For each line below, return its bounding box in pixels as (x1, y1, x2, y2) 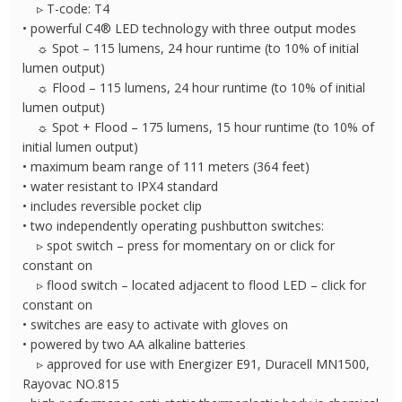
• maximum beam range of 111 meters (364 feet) (22, 157, 310, 175)
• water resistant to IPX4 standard (22, 177, 219, 195)
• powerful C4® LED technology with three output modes (22, 19, 357, 37)
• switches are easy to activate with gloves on (22, 315, 289, 333)
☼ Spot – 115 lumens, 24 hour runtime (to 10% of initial (22, 39, 360, 57)
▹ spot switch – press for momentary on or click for (22, 236, 336, 254)
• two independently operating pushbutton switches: (22, 216, 325, 234)
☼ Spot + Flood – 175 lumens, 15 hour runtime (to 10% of (22, 118, 375, 135)
